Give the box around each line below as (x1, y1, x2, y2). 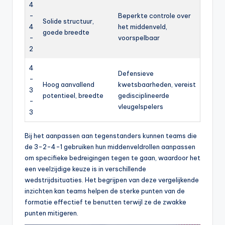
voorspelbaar (118, 33, 160, 42)
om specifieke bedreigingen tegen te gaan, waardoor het (25, 153, 200, 162)
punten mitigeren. (25, 208, 78, 217)
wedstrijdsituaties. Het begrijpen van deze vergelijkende (25, 175, 199, 184)
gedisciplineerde (118, 91, 169, 99)
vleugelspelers (118, 102, 163, 110)
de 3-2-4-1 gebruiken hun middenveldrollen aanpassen (25, 142, 195, 151)
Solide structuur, (43, 17, 94, 25)
